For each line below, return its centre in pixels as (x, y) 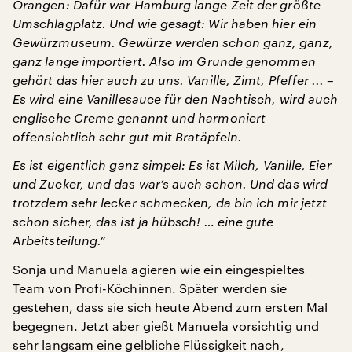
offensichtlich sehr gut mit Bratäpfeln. (128, 136)
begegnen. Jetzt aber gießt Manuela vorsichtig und (166, 325)
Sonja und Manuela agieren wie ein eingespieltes (159, 269)
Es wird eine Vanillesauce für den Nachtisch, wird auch (176, 98)
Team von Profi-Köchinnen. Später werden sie (150, 288)
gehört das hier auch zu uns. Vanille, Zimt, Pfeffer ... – (174, 79)
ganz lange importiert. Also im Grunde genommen (164, 60)
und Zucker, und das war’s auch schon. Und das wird (170, 183)
